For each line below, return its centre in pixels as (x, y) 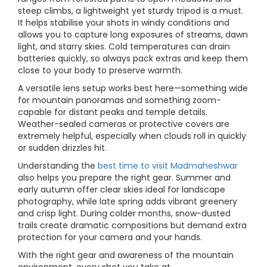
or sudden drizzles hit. (62, 148)
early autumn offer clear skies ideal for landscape (122, 190)
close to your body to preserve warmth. (100, 70)
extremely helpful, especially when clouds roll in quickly (132, 136)
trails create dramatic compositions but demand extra (132, 225)
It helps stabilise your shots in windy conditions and (124, 23)
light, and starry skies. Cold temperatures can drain (124, 46)
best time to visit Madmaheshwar (168, 166)
